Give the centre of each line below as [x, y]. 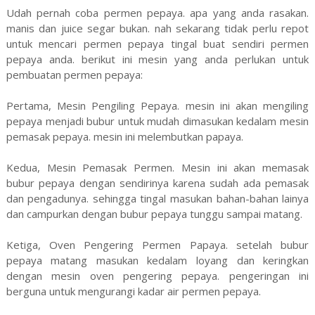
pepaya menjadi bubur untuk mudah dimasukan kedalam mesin [157, 121]
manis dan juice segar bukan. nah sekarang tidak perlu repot [157, 28]
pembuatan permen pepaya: [74, 74]
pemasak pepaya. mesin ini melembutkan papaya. [124, 136]
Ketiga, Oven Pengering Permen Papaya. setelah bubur [157, 244]
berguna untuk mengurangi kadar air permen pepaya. [133, 291]
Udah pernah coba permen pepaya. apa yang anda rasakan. [157, 12]
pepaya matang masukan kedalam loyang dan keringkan [157, 260]
